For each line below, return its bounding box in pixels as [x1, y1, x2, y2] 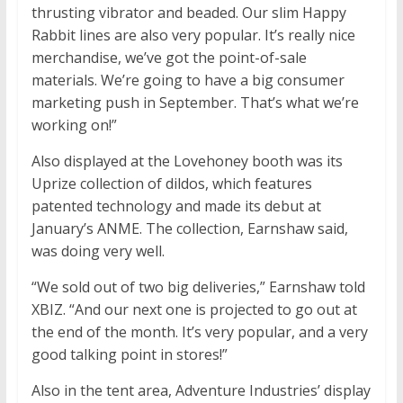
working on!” [31, 115, 117, 136]
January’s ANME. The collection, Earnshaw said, [31, 219, 348, 239]
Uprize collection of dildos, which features [31, 174, 312, 194]
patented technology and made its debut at [31, 196, 321, 217]
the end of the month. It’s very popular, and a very [31, 322, 368, 343]
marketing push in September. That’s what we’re [31, 93, 359, 113]
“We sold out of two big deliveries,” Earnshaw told [31, 277, 365, 298]
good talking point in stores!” [31, 345, 228, 365]
